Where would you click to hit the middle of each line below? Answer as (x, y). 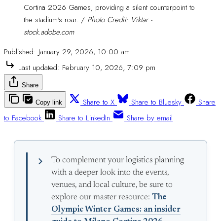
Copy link (49, 102)
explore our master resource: (102, 198)
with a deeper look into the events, (110, 173)
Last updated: (39, 68)
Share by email (150, 118)
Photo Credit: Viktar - (118, 19)
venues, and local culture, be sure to (112, 185)
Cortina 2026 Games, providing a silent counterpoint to (109, 7)
